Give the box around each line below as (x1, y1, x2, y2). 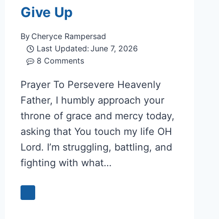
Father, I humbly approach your (20, 94, 164, 107)
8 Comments (37, 56, 85, 66)
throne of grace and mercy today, (20, 110, 175, 122)
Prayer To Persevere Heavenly (20, 79, 161, 91)
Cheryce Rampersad (31, 31, 106, 42)
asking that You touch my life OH (20, 126, 172, 138)
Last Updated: (37, 44, 89, 54)
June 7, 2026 (90, 44, 138, 54)
